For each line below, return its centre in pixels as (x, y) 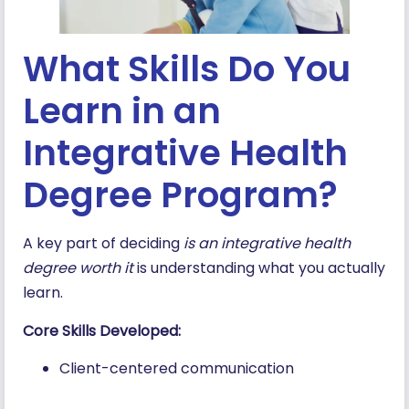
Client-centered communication (180, 368)
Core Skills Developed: (102, 330)
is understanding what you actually (259, 268)
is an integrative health (267, 244)
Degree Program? (180, 195)
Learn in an (122, 111)
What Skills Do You (187, 69)
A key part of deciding (103, 244)
